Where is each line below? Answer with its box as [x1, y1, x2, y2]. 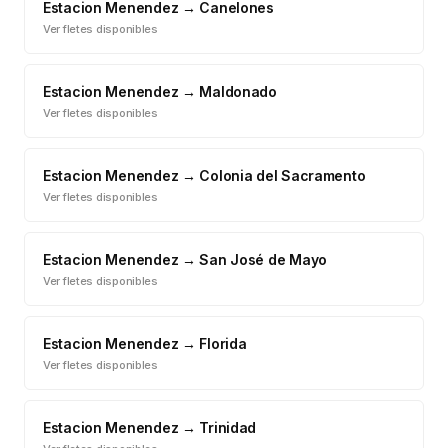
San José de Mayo [199, 251, 327, 268]
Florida [199, 335, 247, 352]
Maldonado [199, 83, 277, 100]
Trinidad [199, 419, 257, 436]
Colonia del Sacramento [199, 167, 366, 184]
